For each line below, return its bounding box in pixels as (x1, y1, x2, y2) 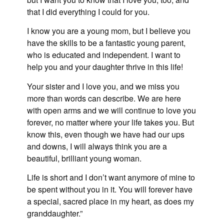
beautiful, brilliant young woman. (27, 152, 141, 164)
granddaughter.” (27, 207, 82, 219)
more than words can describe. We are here (27, 92, 181, 104)
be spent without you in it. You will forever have (27, 183, 192, 195)
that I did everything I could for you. (27, 5, 149, 17)
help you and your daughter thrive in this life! (27, 61, 183, 73)
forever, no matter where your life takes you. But (27, 116, 194, 128)
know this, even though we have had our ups (27, 128, 184, 140)
